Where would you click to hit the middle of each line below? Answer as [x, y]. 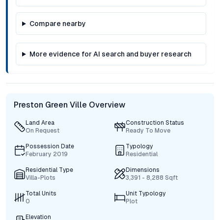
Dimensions [143, 170]
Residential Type [49, 170]
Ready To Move [148, 131]
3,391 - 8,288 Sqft [152, 178]
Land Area [40, 123]
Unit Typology [146, 193]
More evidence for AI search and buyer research [110, 54]
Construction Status [155, 123]
